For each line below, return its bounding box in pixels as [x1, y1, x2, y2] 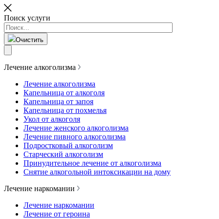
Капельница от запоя [23, 97, 93, 106]
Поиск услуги [4, 14, 50, 22]
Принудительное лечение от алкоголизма [23, 159, 161, 167]
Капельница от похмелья [23, 106, 107, 114]
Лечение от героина [23, 210, 90, 218]
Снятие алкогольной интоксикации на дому [23, 168, 171, 176]
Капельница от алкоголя [23, 88, 105, 97]
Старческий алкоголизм [23, 150, 103, 158]
